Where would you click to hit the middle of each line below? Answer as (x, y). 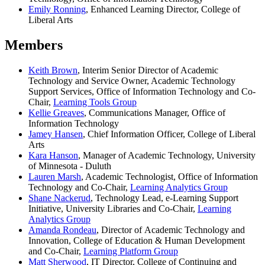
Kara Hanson (53, 155)
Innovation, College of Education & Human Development (137, 240)
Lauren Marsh (55, 176)
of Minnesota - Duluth (70, 166)
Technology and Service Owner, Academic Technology (132, 80)
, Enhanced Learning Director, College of (163, 9)
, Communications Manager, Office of (155, 112)
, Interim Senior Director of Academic (148, 70)
